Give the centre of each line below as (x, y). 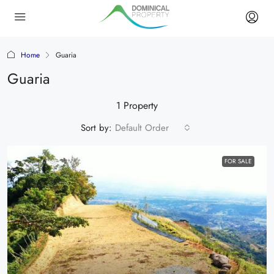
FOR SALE (238, 161)
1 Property (137, 106)
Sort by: (96, 128)
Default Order (142, 128)
